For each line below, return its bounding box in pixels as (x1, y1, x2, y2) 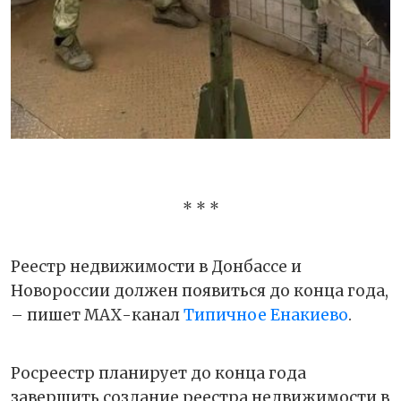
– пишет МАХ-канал (11, 304, 183, 325)
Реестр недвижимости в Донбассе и (11, 256, 302, 277)
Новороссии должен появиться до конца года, (11, 280, 388, 301)
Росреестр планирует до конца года (11, 363, 306, 383)
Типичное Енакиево (183, 304, 348, 325)
